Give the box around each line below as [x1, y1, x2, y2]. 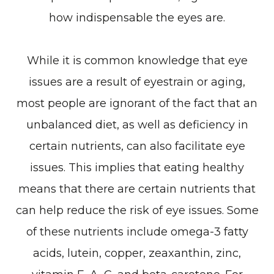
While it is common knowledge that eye [26, 53, 248, 67]
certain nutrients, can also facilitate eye [29, 139, 245, 153]
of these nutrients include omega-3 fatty [26, 224, 248, 239]
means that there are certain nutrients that [18, 182, 256, 196]
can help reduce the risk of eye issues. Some [15, 203, 259, 217]
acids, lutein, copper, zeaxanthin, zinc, [33, 246, 241, 260]
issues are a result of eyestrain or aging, [29, 75, 245, 89]
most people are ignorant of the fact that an [17, 96, 257, 110]
